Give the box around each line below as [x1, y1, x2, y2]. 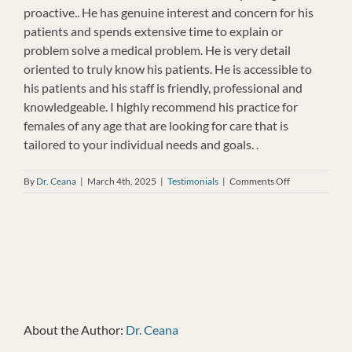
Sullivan [289, 203, 321, 215]
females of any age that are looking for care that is [24, 118, 288, 134]
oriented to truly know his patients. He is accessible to [24, 61, 312, 77]
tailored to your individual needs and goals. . [24, 137, 258, 152]
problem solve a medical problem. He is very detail [24, 42, 291, 58]
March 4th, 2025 [87, 175, 156, 188]
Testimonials [167, 175, 218, 188]
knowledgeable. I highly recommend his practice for [24, 99, 298, 115]
